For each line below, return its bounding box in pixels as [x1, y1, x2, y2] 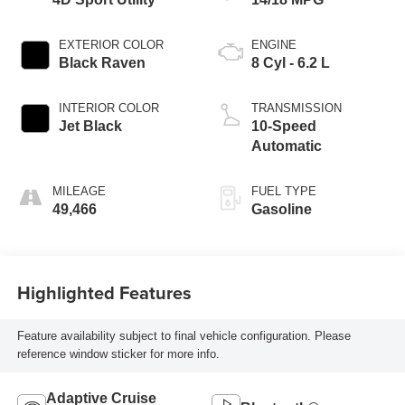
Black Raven [58, 55, 146, 71]
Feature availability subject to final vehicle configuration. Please [16, 329, 351, 344]
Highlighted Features [16, 278, 192, 306]
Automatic [251, 138, 322, 155]
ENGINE [251, 38, 297, 52]
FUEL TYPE [251, 184, 316, 199]
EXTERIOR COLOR [58, 38, 164, 52]
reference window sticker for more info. [16, 347, 220, 362]
